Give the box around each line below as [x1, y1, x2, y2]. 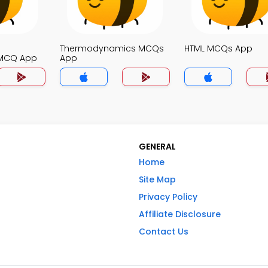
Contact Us [139, 226, 188, 237]
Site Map [139, 173, 176, 185]
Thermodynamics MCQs [60, 42, 164, 54]
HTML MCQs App [184, 42, 252, 54]
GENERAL [139, 141, 176, 153]
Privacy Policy [139, 191, 197, 203]
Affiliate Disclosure [139, 208, 221, 220]
